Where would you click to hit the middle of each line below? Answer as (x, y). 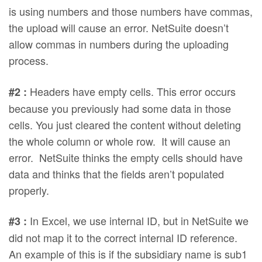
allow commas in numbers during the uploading (119, 44)
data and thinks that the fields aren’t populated (117, 173)
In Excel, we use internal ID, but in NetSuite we (138, 221)
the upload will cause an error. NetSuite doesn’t (119, 27)
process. (29, 60)
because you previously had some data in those (120, 108)
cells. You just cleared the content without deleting (125, 124)
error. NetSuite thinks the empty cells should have (126, 157)
